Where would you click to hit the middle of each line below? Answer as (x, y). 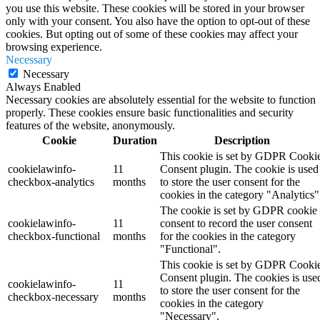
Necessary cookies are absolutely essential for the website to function (161, 99)
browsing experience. (54, 46)
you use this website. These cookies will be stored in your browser (155, 8)
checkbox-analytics (51, 181)
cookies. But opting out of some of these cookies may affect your (152, 34)
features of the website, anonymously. (90, 125)
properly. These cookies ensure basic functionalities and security (150, 112)
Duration (135, 140)
